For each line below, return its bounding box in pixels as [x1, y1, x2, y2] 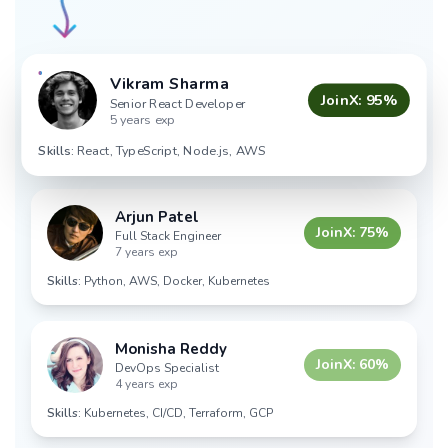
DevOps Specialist [115, 360, 219, 376]
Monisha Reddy [115, 339, 227, 359]
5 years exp [109, 111, 176, 129]
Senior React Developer [109, 95, 245, 112]
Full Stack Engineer [115, 228, 221, 244]
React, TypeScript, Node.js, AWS [77, 142, 265, 160]
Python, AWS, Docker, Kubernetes [84, 273, 270, 289]
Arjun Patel [115, 207, 199, 227]
